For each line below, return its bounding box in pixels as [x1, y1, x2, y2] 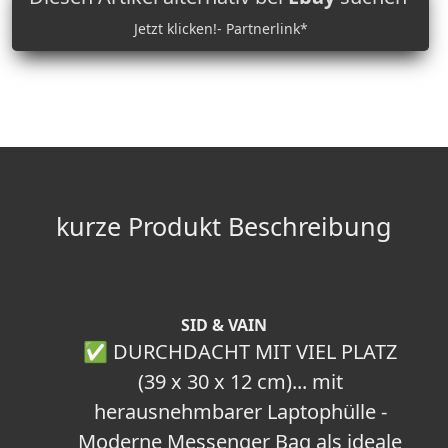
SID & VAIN [181, 314, 267, 337]
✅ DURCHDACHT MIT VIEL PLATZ [83, 338, 397, 366]
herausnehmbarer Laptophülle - [93, 398, 387, 426]
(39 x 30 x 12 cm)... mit [137, 368, 343, 396]
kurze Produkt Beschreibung [56, 209, 392, 244]
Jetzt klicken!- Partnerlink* [133, 19, 308, 39]
